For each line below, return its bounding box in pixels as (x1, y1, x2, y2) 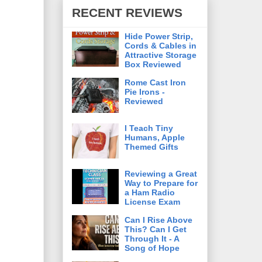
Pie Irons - (125, 87, 165, 96)
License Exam (125, 196, 180, 206)
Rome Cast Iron (125, 77, 186, 87)
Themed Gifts (125, 142, 178, 151)
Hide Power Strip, (125, 31, 193, 41)
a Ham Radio (125, 187, 175, 197)
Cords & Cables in (125, 40, 196, 50)
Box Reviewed (125, 59, 181, 69)
